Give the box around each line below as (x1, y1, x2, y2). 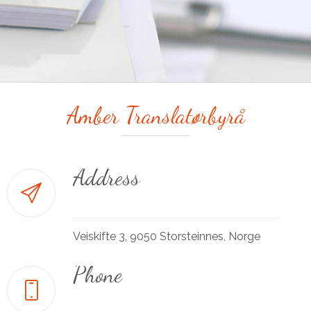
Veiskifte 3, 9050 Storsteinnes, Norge (73, 230, 260, 244)
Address (73, 164, 140, 191)
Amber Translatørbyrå (66, 102, 245, 129)
